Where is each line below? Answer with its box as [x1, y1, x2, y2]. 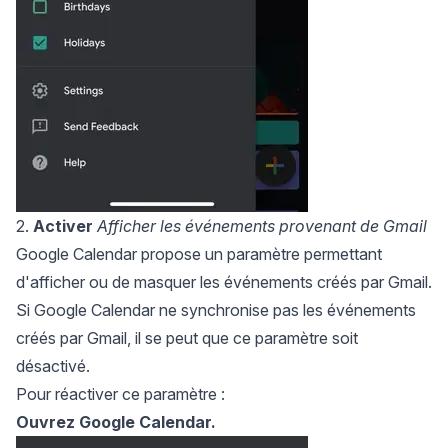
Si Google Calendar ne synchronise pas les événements [16, 300, 416, 321]
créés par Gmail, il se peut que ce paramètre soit [16, 328, 358, 349]
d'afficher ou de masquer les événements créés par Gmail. [16, 272, 432, 293]
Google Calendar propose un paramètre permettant [16, 244, 382, 265]
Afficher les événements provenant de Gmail [97, 216, 427, 237]
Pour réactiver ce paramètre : [16, 384, 225, 405]
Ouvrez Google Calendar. [16, 412, 216, 433]
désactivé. [16, 356, 90, 377]
